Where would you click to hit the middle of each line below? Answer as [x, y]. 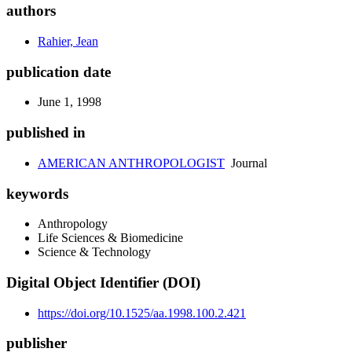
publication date [59, 71]
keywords [37, 193]
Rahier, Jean [68, 41]
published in [46, 133]
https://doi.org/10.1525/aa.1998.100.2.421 [142, 313]
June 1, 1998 [70, 102]
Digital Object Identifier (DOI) [103, 283]
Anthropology [73, 224]
